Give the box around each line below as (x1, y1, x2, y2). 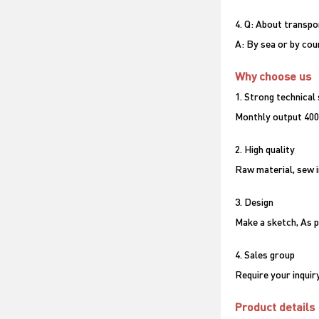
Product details (235, 299, 315, 314)
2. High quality (235, 142, 295, 155)
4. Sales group (235, 248, 295, 261)
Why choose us (235, 68, 311, 83)
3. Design (235, 195, 273, 208)
